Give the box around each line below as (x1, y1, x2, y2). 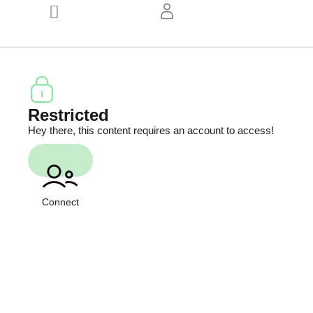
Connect (42, 196, 79, 208)
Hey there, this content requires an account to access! (28, 124, 274, 136)
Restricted (28, 105, 109, 124)
